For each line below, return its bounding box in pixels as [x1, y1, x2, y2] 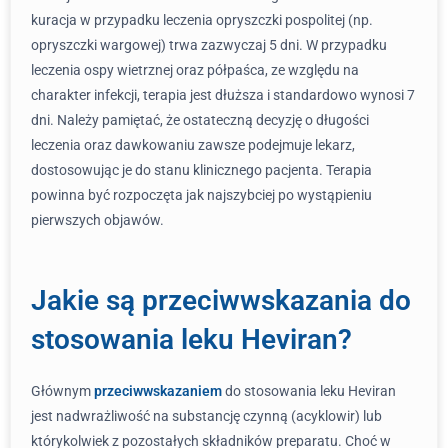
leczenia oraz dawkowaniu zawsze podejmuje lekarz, [31, 137, 355, 153]
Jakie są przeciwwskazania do [31, 284, 411, 317]
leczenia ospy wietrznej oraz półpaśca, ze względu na [31, 62, 359, 78]
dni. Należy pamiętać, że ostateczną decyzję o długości [31, 112, 369, 128]
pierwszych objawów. [31, 212, 164, 228]
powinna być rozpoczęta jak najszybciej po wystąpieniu [31, 187, 372, 203]
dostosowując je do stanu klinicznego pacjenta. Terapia [31, 162, 372, 178]
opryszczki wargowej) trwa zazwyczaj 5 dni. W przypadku [31, 37, 387, 53]
